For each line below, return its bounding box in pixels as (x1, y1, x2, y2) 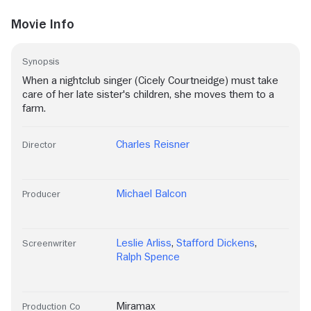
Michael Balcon (116, 188, 187, 200)
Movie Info (11, 17, 74, 31)
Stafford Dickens (176, 237, 255, 249)
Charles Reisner (116, 139, 190, 151)
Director (22, 140, 56, 150)
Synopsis (22, 56, 59, 67)
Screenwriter (22, 238, 76, 249)
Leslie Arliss (116, 237, 171, 249)
